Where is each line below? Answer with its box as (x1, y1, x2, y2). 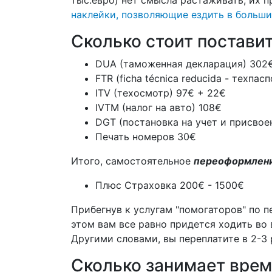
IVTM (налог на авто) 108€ (95, 101, 222, 114)
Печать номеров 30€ (95, 131, 196, 143)
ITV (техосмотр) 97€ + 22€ (95, 87, 226, 99)
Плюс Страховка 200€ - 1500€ (95, 179, 244, 191)
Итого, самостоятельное (71, 155, 194, 167)
